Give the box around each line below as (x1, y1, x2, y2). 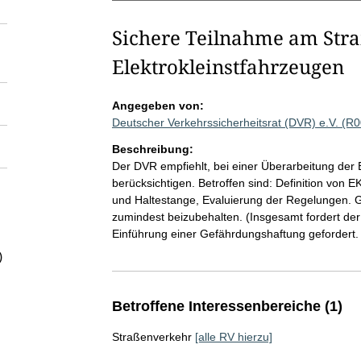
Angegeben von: (111, 99, 204, 112)
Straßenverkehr (111, 330, 192, 343)
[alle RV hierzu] (194, 330, 272, 343)
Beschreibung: (111, 143, 193, 156)
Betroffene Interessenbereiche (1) (111, 298, 342, 314)
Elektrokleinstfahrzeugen (111, 53, 344, 80)
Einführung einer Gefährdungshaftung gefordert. (111, 227, 359, 240)
